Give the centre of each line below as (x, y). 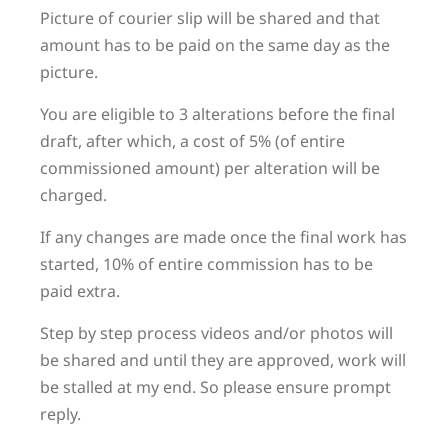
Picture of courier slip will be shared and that (210, 18)
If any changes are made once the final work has (223, 237)
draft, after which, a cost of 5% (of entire (192, 141)
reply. (60, 414)
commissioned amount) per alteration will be (210, 168)
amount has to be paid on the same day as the (215, 45)
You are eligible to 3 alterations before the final (217, 114)
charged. (73, 195)
